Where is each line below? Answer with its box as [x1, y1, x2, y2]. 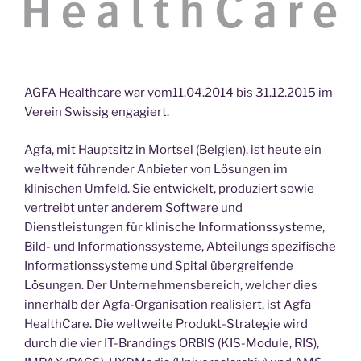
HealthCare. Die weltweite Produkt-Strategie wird [24, 316, 308, 331]
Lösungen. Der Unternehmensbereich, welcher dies [24, 277, 317, 293]
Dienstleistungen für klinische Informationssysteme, [24, 219, 325, 234]
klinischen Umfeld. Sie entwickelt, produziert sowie [24, 180, 314, 196]
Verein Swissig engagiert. [24, 105, 169, 120]
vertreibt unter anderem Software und [24, 200, 243, 215]
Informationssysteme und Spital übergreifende [24, 258, 293, 273]
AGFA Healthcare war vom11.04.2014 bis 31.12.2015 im [24, 85, 333, 101]
